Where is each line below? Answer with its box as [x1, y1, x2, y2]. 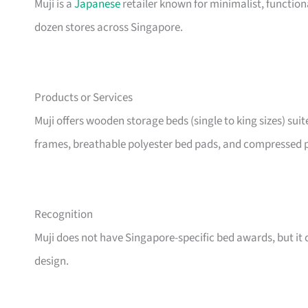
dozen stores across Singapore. [34, 19, 183, 36]
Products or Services [34, 89, 133, 107]
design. [34, 253, 69, 270]
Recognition [34, 206, 93, 223]
